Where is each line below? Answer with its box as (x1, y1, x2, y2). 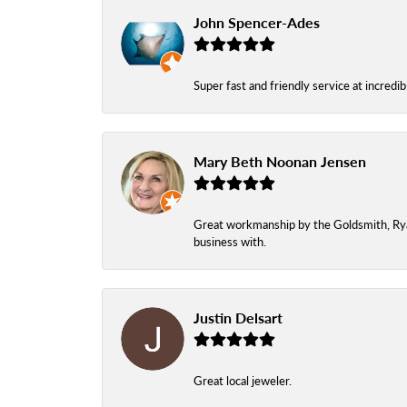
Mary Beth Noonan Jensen (194, 150, 366, 172)
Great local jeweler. (194, 372, 292, 389)
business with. (194, 233, 266, 250)
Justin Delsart (194, 306, 283, 328)
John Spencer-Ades (194, 11, 320, 33)
